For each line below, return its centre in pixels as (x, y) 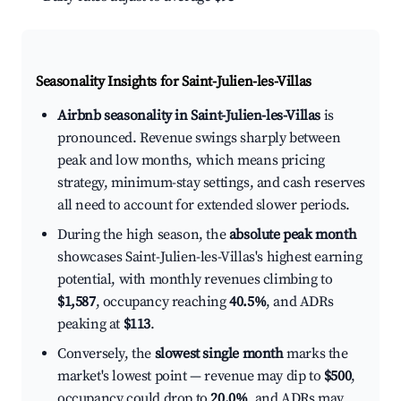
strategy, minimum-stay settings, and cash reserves (212, 183)
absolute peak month (293, 235)
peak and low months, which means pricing (192, 161)
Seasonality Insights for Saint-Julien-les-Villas (174, 82)
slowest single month (219, 354)
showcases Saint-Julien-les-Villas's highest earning (210, 257)
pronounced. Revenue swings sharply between (199, 138)
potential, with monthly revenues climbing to (195, 280)
